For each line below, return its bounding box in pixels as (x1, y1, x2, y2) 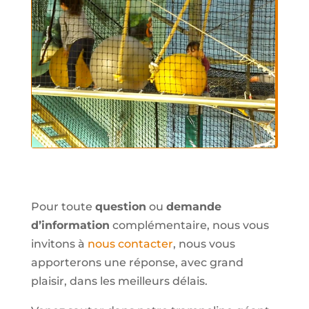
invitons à (30, 237, 88, 251)
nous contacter (87, 237, 173, 251)
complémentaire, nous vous (109, 219, 269, 232)
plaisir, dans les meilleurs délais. (30, 275, 208, 288)
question (94, 200, 146, 214)
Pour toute (30, 200, 95, 214)
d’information (30, 219, 110, 232)
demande (166, 200, 221, 214)
